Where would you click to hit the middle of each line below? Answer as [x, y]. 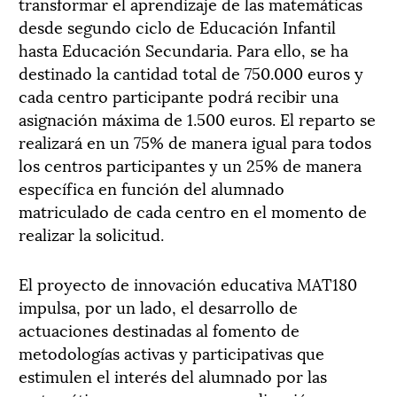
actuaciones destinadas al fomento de [159, 329]
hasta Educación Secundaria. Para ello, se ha [183, 49]
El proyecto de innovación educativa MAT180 [188, 283]
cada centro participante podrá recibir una [179, 95]
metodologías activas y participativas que [171, 352]
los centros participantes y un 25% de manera [190, 164]
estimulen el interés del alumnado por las [173, 375]
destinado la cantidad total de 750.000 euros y [191, 72]
